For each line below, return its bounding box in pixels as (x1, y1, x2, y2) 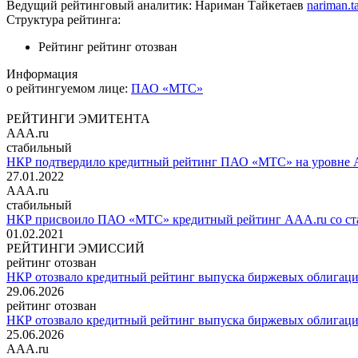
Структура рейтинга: (6, 13, 121, 27)
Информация (6, 67, 78, 82)
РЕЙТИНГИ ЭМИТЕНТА (6, 112, 150, 126)
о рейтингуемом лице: (6, 82, 128, 96)
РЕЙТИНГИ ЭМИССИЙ (6, 241, 145, 256)
